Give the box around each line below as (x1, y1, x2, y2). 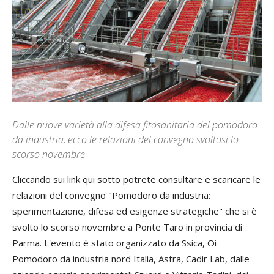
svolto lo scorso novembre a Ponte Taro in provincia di (12, 220, 242, 233)
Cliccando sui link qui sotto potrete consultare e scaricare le (12, 172, 261, 185)
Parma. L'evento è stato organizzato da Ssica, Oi (12, 236, 217, 249)
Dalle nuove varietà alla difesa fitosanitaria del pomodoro (12, 117, 257, 131)
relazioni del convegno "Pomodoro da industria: (12, 188, 210, 201)
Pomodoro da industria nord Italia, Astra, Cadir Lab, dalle (12, 252, 250, 265)
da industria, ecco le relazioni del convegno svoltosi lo (12, 132, 239, 146)
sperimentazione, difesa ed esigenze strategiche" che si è (12, 204, 257, 217)
